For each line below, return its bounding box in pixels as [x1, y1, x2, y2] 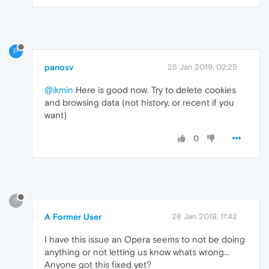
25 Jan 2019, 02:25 [168, 62, 237, 71]
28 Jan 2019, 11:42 [172, 212, 237, 222]
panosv [44, 62, 73, 72]
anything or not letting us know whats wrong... [44, 247, 229, 258]
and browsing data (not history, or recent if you [44, 97, 234, 107]
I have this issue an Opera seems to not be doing [44, 234, 245, 245]
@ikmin [44, 84, 73, 95]
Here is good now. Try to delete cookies [73, 84, 236, 95]
